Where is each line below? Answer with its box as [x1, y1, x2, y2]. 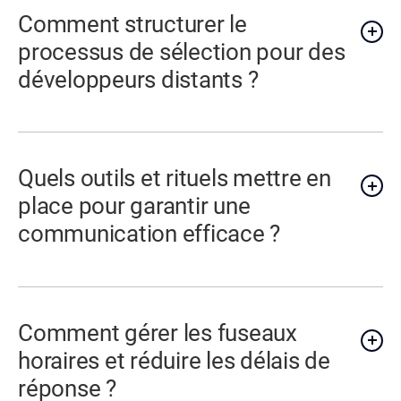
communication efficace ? [18, 220, 281, 248]
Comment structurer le [18, 10, 247, 38]
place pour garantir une [18, 192, 251, 220]
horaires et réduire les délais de [18, 346, 330, 374]
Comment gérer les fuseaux [18, 319, 297, 346]
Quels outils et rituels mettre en [18, 165, 331, 192]
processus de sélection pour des [18, 38, 346, 65]
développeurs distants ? [18, 65, 259, 93]
